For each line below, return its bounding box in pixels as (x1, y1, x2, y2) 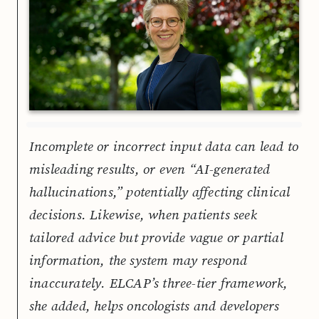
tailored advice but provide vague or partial (29, 227, 283, 246)
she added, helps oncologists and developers (29, 296, 280, 315)
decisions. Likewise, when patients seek (29, 204, 257, 224)
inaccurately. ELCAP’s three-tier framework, (29, 273, 288, 292)
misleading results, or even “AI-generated (29, 159, 271, 178)
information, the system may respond (29, 250, 247, 269)
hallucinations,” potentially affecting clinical (29, 182, 291, 201)
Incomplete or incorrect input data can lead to (29, 136, 299, 155)
